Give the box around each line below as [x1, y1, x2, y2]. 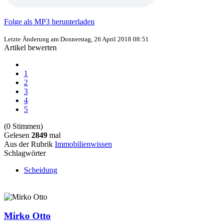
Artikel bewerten [4, 43, 57, 52]
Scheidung [24, 166, 57, 175]
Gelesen [4, 131, 31, 140]
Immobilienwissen [55, 140, 112, 149]
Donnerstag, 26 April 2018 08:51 [60, 35, 149, 43]
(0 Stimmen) [4, 122, 43, 131]
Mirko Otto [4, 211, 51, 222]
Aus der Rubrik [4, 140, 55, 149]
